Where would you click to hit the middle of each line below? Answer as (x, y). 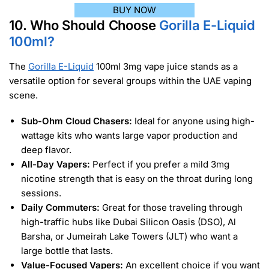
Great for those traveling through (171, 208)
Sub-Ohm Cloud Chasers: (77, 121)
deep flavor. (46, 150)
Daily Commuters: (60, 208)
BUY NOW (134, 10)
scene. (23, 95)
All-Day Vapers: (56, 165)
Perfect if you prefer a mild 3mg (160, 165)
